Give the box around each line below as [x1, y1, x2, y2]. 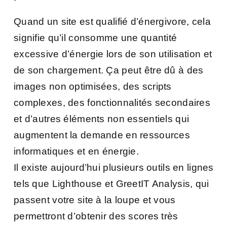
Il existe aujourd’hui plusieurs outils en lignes [14, 162, 214, 173]
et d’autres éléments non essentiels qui [14, 113, 190, 124]
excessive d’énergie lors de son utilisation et [14, 48, 212, 59]
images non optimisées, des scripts [14, 81, 172, 92]
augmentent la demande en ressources [14, 129, 190, 140]
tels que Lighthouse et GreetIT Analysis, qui [14, 178, 209, 189]
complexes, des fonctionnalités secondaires [14, 97, 210, 108]
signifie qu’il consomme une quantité [14, 32, 177, 43]
